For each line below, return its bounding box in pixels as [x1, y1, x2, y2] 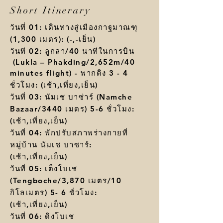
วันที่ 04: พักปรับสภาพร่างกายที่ [10, 128, 128, 138]
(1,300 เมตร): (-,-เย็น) [10, 34, 96, 44]
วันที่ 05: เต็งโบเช [10, 164, 78, 174]
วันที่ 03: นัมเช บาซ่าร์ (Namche [10, 92, 132, 102]
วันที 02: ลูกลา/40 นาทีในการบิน [10, 46, 134, 56]
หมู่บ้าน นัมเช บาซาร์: [10, 140, 92, 150]
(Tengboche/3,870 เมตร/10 [10, 176, 121, 186]
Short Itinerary [10, 4, 91, 17]
